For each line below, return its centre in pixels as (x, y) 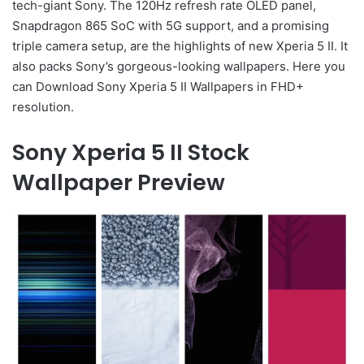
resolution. (43, 107)
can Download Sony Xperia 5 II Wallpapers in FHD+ (158, 87)
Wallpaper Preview (119, 183)
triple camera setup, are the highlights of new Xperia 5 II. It (180, 46)
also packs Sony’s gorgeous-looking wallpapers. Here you (179, 67)
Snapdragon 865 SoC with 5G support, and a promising (171, 26)
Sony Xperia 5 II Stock (131, 153)
